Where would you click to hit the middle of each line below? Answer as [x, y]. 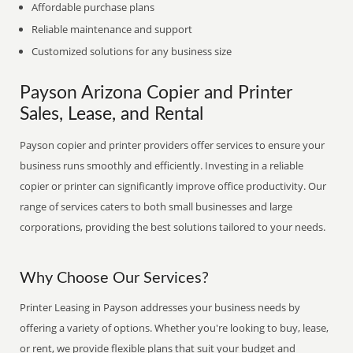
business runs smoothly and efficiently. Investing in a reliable [162, 165]
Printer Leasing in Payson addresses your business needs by [160, 307]
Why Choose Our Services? [115, 278]
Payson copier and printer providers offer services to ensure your [173, 145]
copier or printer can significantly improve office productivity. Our [173, 186]
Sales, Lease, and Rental [112, 114]
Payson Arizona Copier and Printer [156, 93]
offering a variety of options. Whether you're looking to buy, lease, [175, 328]
